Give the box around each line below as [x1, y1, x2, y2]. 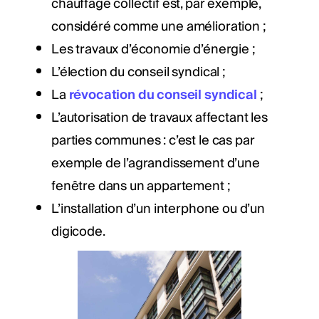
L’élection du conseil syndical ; [51, 61, 225, 83]
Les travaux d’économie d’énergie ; [51, 38, 255, 61]
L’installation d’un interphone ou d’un [51, 197, 265, 220]
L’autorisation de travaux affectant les [51, 106, 268, 129]
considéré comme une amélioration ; [51, 15, 266, 38]
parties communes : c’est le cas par [51, 129, 255, 152]
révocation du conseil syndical [68, 83, 257, 106]
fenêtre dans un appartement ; [51, 174, 230, 197]
